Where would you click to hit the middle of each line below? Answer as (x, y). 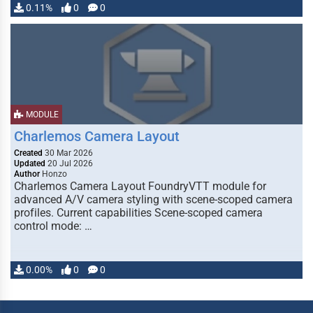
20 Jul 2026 (69, 163)
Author (27, 174)
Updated (30, 163)
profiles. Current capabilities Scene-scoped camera (138, 213)
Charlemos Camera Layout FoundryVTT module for (140, 186)
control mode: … (53, 226)
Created (28, 153)
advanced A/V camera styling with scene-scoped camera (153, 199)
